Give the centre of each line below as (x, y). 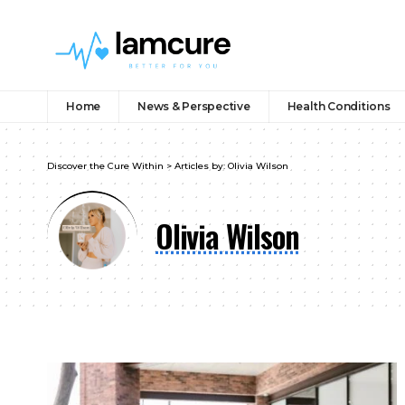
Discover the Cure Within (105, 165)
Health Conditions (339, 106)
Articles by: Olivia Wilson (231, 165)
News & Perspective (194, 106)
